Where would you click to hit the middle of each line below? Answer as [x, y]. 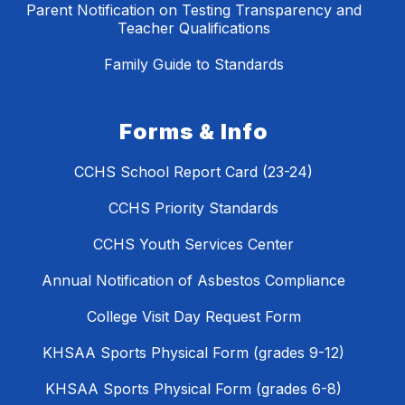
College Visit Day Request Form [193, 316]
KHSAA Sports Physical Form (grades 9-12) [193, 352]
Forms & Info [193, 131]
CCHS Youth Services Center [193, 244]
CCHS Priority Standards [193, 207]
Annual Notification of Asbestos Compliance [193, 280]
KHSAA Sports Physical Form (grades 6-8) [193, 388]
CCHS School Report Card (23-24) [193, 171]
